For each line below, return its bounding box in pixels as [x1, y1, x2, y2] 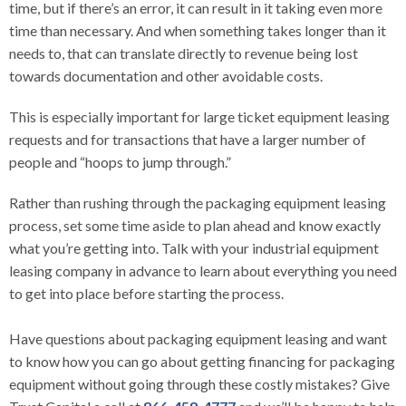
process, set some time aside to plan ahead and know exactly [9, 216, 381, 234]
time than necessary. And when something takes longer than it [9, 21, 386, 39]
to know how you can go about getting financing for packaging [9, 352, 395, 370]
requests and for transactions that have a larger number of [9, 130, 366, 148]
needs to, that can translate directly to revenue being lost [9, 43, 358, 62]
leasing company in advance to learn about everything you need [9, 261, 397, 279]
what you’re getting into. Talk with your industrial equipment [9, 238, 379, 256]
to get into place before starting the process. [9, 284, 284, 302]
